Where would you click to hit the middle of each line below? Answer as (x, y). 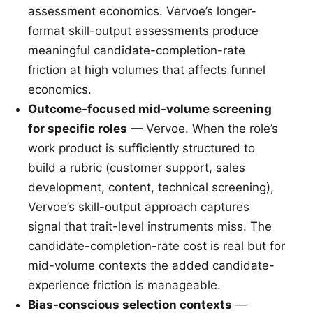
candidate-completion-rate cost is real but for (156, 246)
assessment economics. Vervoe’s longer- (142, 12)
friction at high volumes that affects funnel (147, 70)
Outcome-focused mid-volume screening (150, 109)
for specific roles (78, 129)
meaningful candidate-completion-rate (137, 51)
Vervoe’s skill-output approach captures (139, 207)
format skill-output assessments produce (143, 31)
